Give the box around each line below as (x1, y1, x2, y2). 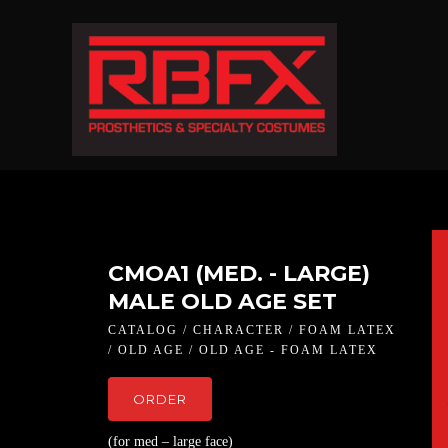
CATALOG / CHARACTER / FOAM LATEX (108, 323, 396, 338)
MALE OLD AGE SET (108, 288, 337, 316)
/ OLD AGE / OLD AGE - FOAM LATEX (108, 343, 378, 358)
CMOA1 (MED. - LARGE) (108, 260, 370, 288)
